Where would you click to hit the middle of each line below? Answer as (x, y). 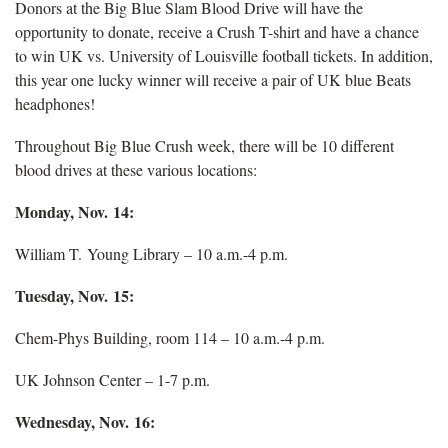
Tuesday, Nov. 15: (74, 295)
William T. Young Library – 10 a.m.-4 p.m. (151, 253)
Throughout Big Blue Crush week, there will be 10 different (204, 145)
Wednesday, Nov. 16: (85, 421)
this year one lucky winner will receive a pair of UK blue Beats (213, 79)
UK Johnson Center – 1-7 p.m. (112, 379)
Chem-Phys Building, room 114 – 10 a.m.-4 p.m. (170, 337)
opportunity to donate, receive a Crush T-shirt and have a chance (217, 31)
